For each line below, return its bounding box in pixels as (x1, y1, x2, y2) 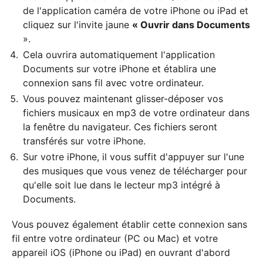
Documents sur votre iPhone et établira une (23, 62, 216, 75)
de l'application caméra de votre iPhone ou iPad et (23, 4, 248, 16)
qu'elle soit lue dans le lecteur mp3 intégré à (23, 178, 220, 191)
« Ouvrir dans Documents (132, 18, 250, 31)
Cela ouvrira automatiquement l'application (23, 48, 215, 60)
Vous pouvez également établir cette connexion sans (12, 218, 247, 230)
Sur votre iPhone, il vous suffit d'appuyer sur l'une (23, 150, 244, 163)
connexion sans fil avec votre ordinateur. (23, 76, 204, 89)
